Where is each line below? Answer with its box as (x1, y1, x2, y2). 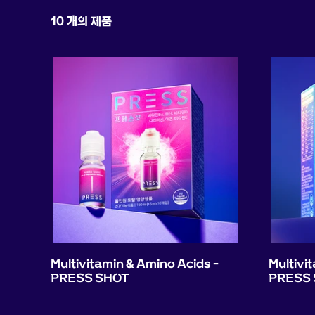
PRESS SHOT (51, 271, 129, 285)
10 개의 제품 (51, 13, 112, 28)
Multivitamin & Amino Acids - (51, 257, 219, 271)
